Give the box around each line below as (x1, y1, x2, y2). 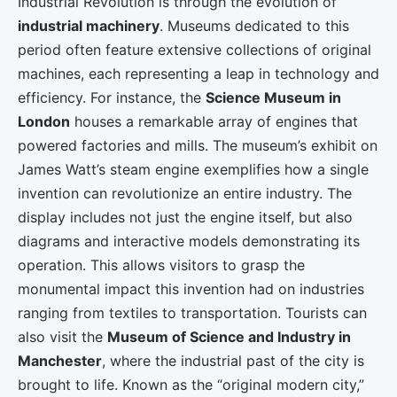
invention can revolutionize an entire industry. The (18, 184, 352, 203)
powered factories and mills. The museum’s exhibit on (18, 136, 378, 155)
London (18, 113, 70, 131)
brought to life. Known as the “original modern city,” (18, 376, 364, 394)
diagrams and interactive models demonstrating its (18, 232, 360, 251)
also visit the (18, 328, 107, 346)
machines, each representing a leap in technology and (18, 65, 379, 83)
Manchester (18, 352, 102, 370)
